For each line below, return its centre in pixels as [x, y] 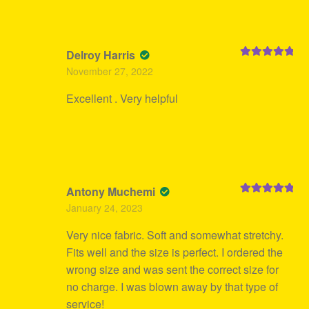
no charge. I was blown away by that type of [172, 286]
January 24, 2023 [104, 207]
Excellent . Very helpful [122, 98]
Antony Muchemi [112, 191]
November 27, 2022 [109, 71]
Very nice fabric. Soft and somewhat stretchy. [175, 235]
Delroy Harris [102, 54]
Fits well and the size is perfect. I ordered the [174, 252]
